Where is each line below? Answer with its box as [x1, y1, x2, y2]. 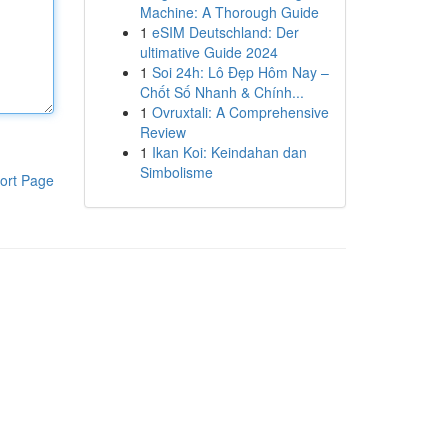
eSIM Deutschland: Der [151, 22, 299, 42]
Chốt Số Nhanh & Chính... [139, 82, 304, 102]
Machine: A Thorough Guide [139, 2, 319, 22]
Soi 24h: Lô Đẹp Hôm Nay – [151, 62, 329, 82]
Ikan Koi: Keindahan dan [151, 142, 307, 162]
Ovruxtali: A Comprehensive [151, 102, 329, 122]
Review [139, 122, 186, 142]
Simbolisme [139, 162, 213, 182]
